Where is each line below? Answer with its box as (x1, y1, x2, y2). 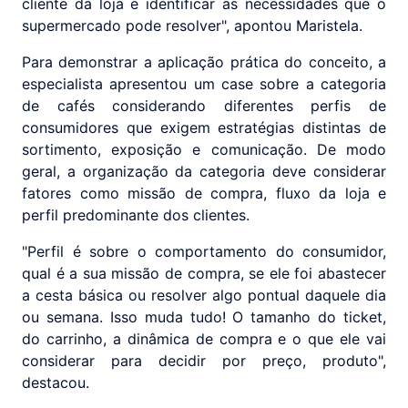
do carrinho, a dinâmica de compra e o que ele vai (22, 330, 386, 349)
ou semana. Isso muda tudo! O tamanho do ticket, (22, 308, 386, 327)
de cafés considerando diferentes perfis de (22, 97, 386, 116)
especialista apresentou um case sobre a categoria (22, 75, 386, 94)
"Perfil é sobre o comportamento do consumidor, (22, 242, 386, 261)
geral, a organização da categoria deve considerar (22, 162, 386, 181)
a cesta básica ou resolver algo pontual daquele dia (22, 286, 386, 305)
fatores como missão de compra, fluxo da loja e (22, 184, 386, 203)
